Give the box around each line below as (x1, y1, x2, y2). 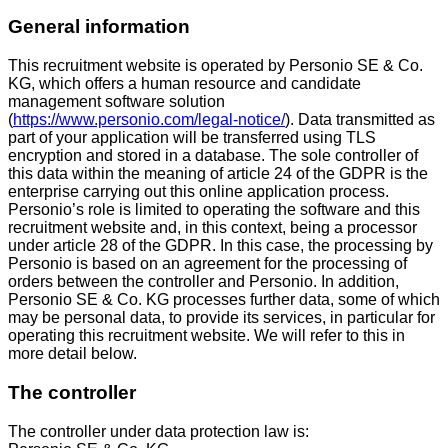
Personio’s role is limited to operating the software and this (8, 201, 420, 219)
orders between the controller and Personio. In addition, (8, 273, 399, 291)
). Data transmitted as (285, 111, 435, 129)
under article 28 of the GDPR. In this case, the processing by (8, 237, 433, 255)
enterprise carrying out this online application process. (8, 183, 389, 201)
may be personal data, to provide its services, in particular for (8, 309, 435, 327)
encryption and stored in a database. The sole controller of (8, 147, 418, 165)
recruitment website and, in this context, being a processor (8, 219, 417, 237)
